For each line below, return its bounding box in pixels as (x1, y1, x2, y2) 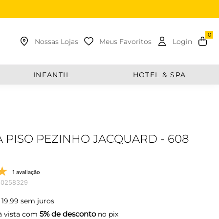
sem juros (18, 197, 54, 205)
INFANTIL (33, 70, 71, 79)
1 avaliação (12, 168, 40, 175)
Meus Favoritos (99, 37, 152, 46)
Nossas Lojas (35, 37, 78, 46)
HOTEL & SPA (132, 70, 186, 79)
